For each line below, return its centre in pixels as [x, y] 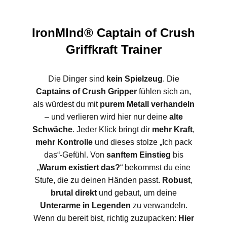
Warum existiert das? [80, 168]
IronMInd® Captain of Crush [113, 33]
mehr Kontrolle [64, 142]
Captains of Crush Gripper [86, 92]
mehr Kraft [172, 130]
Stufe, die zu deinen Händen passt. [98, 180]
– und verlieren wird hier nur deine [107, 117]
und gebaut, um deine [137, 193]
